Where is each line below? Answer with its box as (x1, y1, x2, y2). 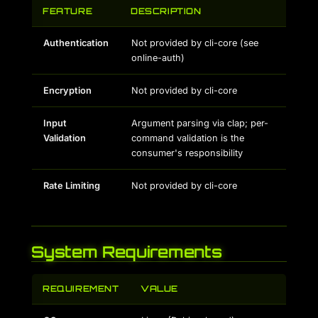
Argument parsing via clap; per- (131, 118, 268, 128)
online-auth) (131, 53, 185, 63)
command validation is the (131, 133, 244, 143)
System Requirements (31, 242, 222, 261)
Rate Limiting (43, 180, 100, 191)
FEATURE (43, 6, 93, 16)
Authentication (43, 38, 109, 48)
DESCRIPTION (131, 6, 202, 16)
